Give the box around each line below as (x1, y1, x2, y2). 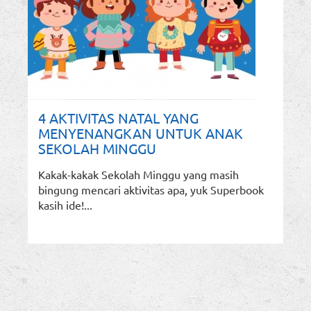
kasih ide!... (38, 198, 92, 212)
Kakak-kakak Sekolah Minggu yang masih (38, 167, 239, 182)
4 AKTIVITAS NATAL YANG (38, 109, 199, 127)
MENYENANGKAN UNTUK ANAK (38, 124, 243, 142)
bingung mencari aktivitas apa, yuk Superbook (38, 183, 264, 197)
